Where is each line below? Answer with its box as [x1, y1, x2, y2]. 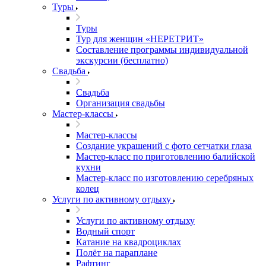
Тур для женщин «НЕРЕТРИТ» [76, 34, 204, 44]
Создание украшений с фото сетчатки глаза [76, 141, 252, 151]
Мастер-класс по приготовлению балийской [76, 151, 255, 161]
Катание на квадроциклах [76, 237, 181, 247]
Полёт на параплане [76, 248, 157, 258]
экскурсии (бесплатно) [76, 55, 168, 65]
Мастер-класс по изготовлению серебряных [76, 173, 254, 183]
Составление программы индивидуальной [76, 45, 248, 55]
